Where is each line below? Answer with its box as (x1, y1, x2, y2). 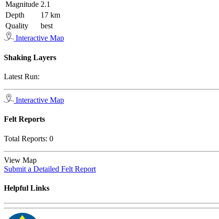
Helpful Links (4, 183, 49, 192)
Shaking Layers (4, 53, 56, 62)
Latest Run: (4, 72, 40, 81)
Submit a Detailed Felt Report (4, 164, 96, 173)
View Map (4, 155, 41, 164)
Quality (5, 22, 28, 30)
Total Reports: (4, 134, 49, 143)
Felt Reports (4, 115, 45, 124)
